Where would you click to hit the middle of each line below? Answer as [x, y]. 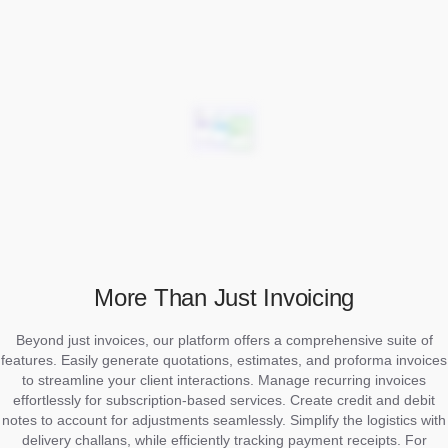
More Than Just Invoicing [224, 297]
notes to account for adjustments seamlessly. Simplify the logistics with [224, 419]
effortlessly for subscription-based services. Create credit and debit [224, 399]
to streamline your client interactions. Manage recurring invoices [224, 379]
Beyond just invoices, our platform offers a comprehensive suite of [224, 339]
